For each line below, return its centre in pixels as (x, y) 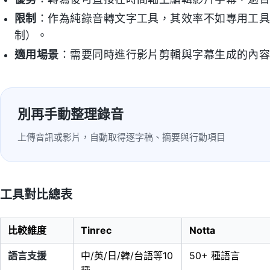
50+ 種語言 (215, 256)
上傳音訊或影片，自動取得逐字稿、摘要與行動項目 (121, 137)
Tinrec (96, 231)
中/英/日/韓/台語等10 (127, 256)
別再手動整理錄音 (71, 114)
